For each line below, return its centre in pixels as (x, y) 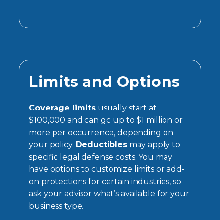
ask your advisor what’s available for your (109, 193)
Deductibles (102, 144)
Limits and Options (105, 82)
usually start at (126, 108)
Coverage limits (63, 108)
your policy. (53, 144)
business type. (56, 206)
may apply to (154, 144)
